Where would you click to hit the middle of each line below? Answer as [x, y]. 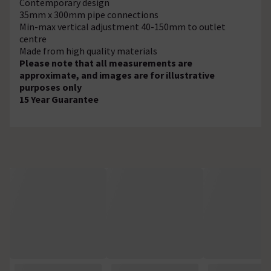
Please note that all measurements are [106, 63]
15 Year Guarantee [60, 99]
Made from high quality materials [88, 51]
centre [33, 38]
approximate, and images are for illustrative [117, 75]
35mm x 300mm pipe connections [89, 14]
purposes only [51, 87]
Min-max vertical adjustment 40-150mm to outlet [122, 26]
